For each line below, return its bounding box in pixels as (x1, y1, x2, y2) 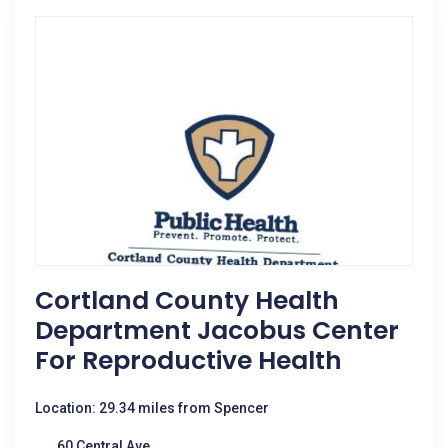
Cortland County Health (35, 283, 339, 318)
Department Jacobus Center (35, 313, 399, 348)
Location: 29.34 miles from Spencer (35, 400, 269, 416)
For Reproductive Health (35, 343, 342, 378)
